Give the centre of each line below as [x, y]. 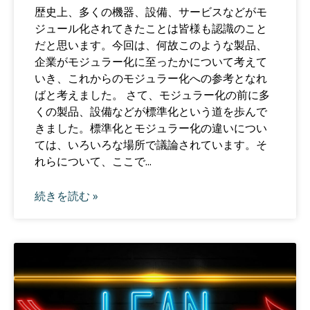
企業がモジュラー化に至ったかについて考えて [151, 61]
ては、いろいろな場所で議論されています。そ [151, 144]
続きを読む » [66, 195]
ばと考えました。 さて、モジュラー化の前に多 [152, 94]
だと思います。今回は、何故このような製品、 [151, 45]
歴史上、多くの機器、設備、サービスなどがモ [151, 11]
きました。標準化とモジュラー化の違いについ [151, 128]
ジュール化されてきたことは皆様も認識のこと [151, 28]
